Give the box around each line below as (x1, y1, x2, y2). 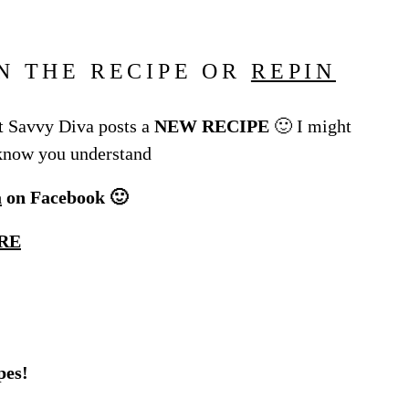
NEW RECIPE (154, 116, 269, 137)
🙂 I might (269, 116, 351, 137)
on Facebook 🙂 (2, 187, 128, 208)
